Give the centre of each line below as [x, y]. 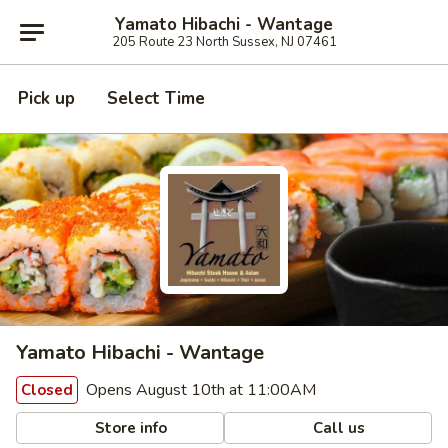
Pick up [46, 98]
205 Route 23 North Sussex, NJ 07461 [224, 41]
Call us [337, 427]
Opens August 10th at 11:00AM [199, 390]
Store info [129, 427]
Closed [47, 390]
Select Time [156, 98]
